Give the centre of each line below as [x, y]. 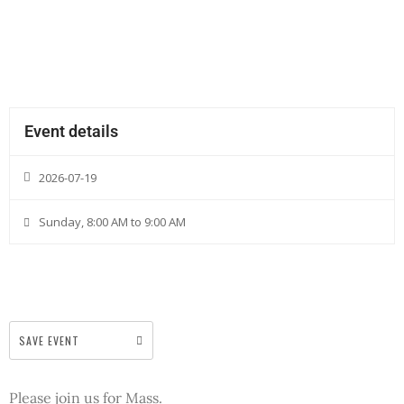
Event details [71, 131]
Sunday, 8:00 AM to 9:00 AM [112, 222]
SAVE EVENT [49, 340]
